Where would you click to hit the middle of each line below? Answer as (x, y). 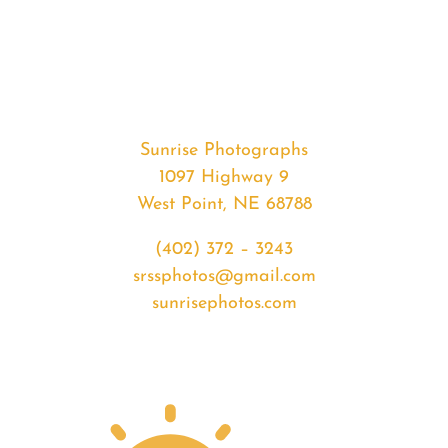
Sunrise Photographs (224, 151)
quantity (123, 163)
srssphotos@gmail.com (224, 277)
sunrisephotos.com (224, 304)
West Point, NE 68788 (224, 205)
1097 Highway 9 (224, 178)
